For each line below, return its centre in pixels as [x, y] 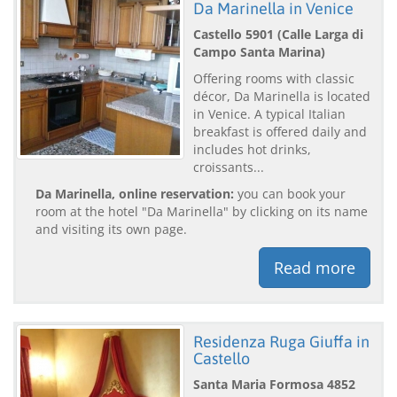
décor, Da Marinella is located [282, 96]
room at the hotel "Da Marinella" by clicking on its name [202, 211]
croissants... [229, 167]
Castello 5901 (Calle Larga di [278, 34]
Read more [315, 267]
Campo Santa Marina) [259, 51]
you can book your [290, 193]
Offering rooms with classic [274, 78]
